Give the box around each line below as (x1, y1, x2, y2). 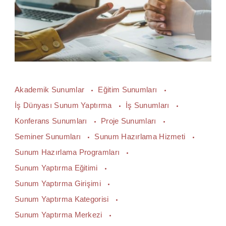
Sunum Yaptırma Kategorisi (15, 195, 111, 203)
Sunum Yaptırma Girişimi (15, 179, 103, 188)
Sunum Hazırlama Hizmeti (94, 132, 188, 141)
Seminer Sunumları (15, 132, 83, 141)
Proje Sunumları (101, 117, 158, 125)
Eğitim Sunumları (98, 85, 159, 94)
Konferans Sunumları (15, 117, 89, 125)
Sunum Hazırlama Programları (15, 148, 122, 156)
